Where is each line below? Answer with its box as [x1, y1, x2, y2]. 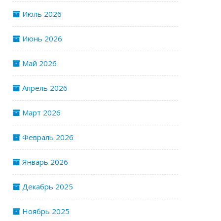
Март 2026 [22, 108, 61, 117]
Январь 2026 [22, 157, 68, 167]
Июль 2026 [22, 9, 62, 19]
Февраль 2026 [22, 132, 74, 142]
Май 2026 [22, 58, 57, 68]
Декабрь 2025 [22, 182, 73, 191]
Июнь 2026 [22, 34, 62, 43]
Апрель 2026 [22, 83, 68, 93]
